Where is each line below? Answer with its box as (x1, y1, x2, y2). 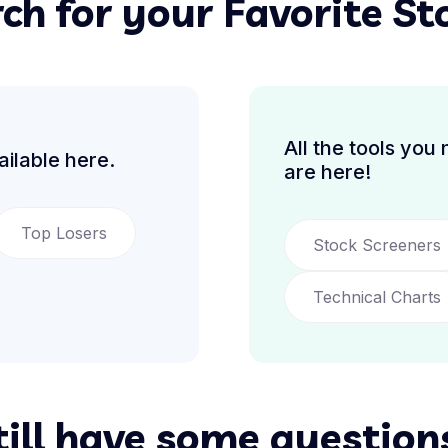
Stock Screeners (313, 235, 441, 255)
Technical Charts (313, 287, 441, 307)
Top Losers (21, 223, 107, 243)
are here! (284, 160, 371, 184)
